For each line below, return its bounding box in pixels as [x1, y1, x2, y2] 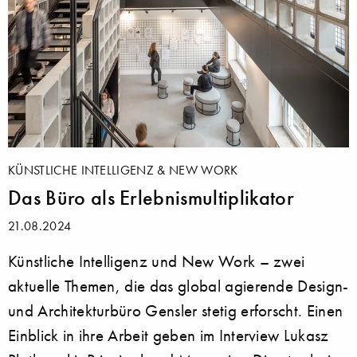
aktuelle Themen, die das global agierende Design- [8, 275, 349, 296]
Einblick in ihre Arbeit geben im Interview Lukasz [8, 324, 329, 345]
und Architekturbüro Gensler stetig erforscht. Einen [8, 300, 343, 320]
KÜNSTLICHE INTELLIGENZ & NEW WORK [8, 161, 238, 178]
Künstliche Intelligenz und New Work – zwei [8, 250, 305, 271]
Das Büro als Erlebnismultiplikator [8, 184, 294, 210]
